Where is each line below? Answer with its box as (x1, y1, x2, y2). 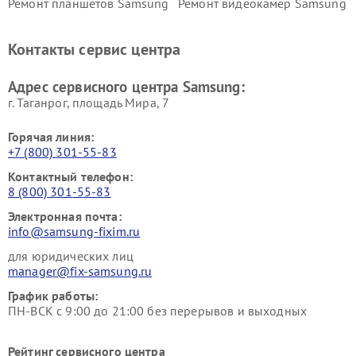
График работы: (8, 288, 99, 304)
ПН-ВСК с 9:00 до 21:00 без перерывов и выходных (8, 303, 308, 319)
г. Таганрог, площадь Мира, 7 (8, 95, 170, 111)
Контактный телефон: (8, 168, 133, 185)
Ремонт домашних (178, 12, 282, 29)
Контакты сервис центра (8, 39, 181, 60)
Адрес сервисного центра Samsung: (8, 77, 245, 97)
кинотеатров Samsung (178, 29, 305, 45)
